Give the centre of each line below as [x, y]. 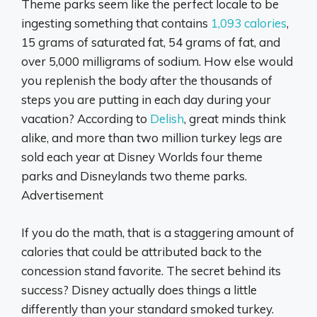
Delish [167, 119]
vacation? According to [86, 119]
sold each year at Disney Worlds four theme [142, 157]
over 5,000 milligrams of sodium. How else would [157, 62]
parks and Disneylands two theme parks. [134, 176]
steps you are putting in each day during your [146, 100]
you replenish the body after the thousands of [147, 81]
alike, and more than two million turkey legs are [152, 138]
